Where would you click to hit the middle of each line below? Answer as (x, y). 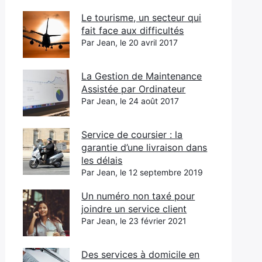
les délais (102, 160)
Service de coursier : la (132, 135)
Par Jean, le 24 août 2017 (130, 101)
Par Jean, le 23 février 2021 (134, 221)
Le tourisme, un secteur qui (142, 18)
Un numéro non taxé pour (138, 196)
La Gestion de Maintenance (142, 76)
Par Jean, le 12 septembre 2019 (142, 172)
